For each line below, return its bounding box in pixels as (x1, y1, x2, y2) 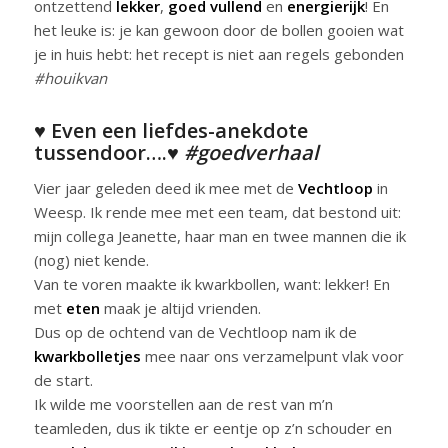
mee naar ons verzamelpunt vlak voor (140, 346, 404, 367)
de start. (33, 370, 93, 391)
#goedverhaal (183, 138, 319, 166)
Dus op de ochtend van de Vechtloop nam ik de (33, 322, 357, 343)
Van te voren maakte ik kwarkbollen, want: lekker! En (33, 274, 390, 295)
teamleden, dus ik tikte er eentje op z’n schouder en (33, 418, 392, 439)
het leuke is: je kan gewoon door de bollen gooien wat (33, 19, 404, 40)
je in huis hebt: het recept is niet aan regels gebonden (33, 43, 404, 64)
